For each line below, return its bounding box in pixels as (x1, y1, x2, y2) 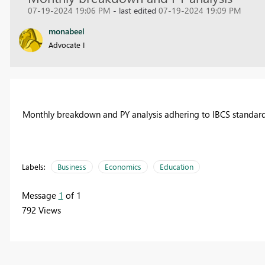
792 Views (21, 204, 61, 216)
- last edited (112, 4, 159, 16)
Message (21, 189, 59, 202)
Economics (104, 161, 141, 172)
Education (159, 161, 193, 172)
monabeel (48, 25, 85, 37)
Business (57, 161, 86, 172)
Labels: (21, 161, 46, 172)
